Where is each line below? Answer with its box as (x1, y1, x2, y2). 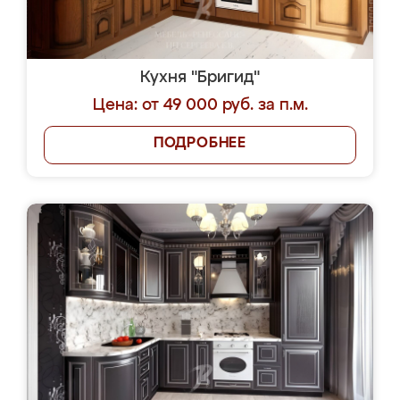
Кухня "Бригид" (140, 70, 260, 86)
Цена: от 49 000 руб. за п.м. (92, 97, 308, 113)
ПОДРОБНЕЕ (153, 137, 247, 151)
